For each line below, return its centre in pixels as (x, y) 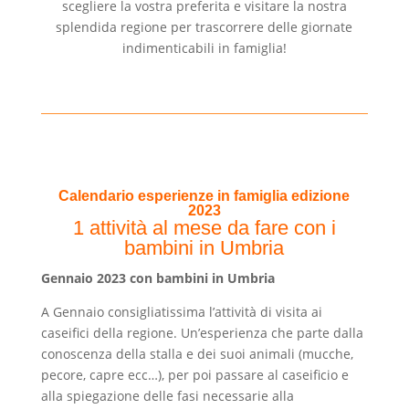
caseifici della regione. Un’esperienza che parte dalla (202, 333)
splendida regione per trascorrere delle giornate (204, 27)
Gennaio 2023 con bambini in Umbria (157, 278)
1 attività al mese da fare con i (204, 228)
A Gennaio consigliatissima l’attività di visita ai (181, 312)
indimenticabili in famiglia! (204, 48)
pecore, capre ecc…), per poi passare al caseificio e (194, 375)
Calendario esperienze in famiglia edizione (204, 196)
